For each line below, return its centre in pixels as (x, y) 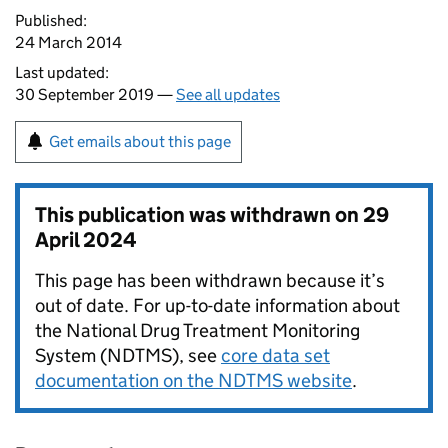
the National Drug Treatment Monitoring (197, 330)
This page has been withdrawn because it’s (210, 280)
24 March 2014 (68, 42)
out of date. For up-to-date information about (217, 305)
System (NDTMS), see (128, 355)
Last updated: (62, 72)
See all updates (228, 94)
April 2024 (86, 240)
